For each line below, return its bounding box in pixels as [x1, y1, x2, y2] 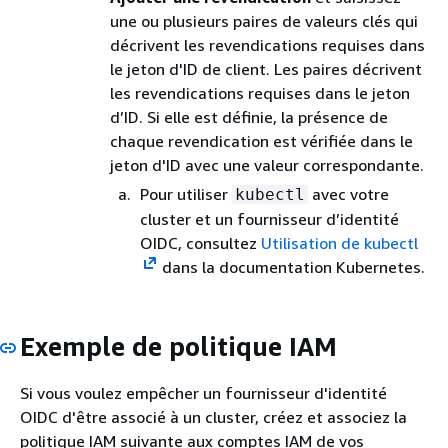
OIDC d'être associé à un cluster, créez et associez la [20, 407, 407, 428]
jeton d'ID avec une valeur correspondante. [110, 154, 424, 175]
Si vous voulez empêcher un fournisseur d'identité [20, 383, 387, 404]
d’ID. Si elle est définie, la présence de [110, 106, 388, 127]
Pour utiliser [140, 183, 232, 204]
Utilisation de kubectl [261, 232, 418, 253]
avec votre [308, 183, 389, 204]
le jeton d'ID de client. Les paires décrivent [110, 58, 422, 79]
